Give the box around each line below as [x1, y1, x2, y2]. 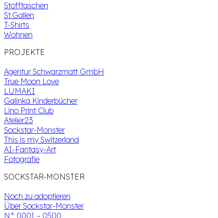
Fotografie [4, 154, 39, 164]
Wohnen [4, 30, 33, 40]
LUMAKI [4, 86, 35, 96]
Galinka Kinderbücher [4, 96, 77, 106]
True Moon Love [4, 76, 59, 87]
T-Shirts [4, 20, 29, 30]
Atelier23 [4, 115, 33, 126]
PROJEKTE [4, 47, 45, 57]
